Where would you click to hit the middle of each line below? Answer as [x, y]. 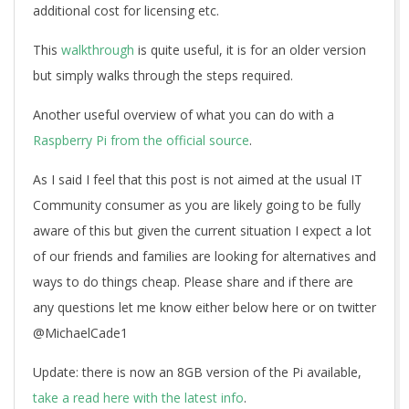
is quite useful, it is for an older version [250, 49]
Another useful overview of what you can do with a [184, 114]
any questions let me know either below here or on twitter [204, 307]
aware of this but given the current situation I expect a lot [202, 230]
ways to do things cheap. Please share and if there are [193, 281]
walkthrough [98, 49]
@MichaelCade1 [80, 332]
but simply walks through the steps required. [163, 75]
